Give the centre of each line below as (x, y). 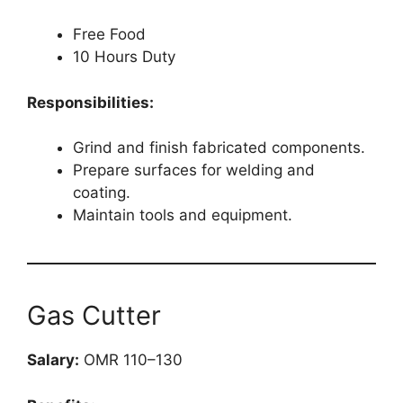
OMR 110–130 (131, 360)
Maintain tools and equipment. (183, 215)
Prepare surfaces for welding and (194, 170)
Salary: (53, 360)
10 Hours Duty (124, 57)
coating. (102, 193)
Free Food (109, 35)
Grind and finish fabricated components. (219, 148)
